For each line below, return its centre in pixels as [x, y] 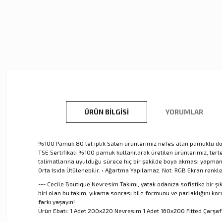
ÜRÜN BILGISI [107, 111]
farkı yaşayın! [56, 201]
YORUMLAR [184, 111]
